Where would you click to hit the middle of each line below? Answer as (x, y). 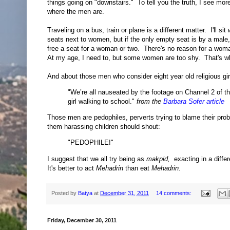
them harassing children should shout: (104, 127)
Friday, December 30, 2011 (82, 220)
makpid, (158, 159)
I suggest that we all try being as (97, 159)
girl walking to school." (102, 102)
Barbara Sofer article (193, 102)
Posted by (65, 193)
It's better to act (72, 168)
